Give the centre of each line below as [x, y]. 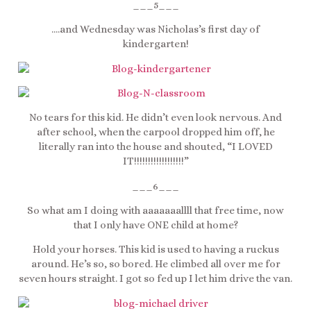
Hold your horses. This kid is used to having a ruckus [155, 250]
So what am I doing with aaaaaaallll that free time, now [155, 211]
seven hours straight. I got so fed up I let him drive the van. [155, 279]
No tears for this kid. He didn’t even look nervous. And [155, 118]
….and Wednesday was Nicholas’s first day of [155, 30]
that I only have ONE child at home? [155, 225]
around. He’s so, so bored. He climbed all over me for [155, 264]
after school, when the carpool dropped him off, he [155, 132]
